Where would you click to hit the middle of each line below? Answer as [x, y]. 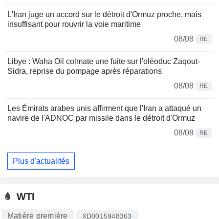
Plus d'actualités [41, 161]
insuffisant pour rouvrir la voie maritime [74, 24]
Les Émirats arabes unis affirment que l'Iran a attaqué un [104, 108]
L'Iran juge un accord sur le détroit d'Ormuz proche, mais [104, 14]
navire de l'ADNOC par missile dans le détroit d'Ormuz [101, 118]
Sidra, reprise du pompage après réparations [85, 71]
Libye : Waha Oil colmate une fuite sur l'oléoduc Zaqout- [104, 61]
